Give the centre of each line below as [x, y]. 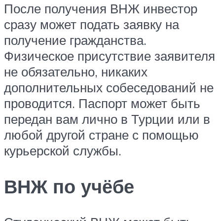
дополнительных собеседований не [109, 88]
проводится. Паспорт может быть [102, 103]
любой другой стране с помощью [101, 135]
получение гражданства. [75, 40]
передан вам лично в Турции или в [107, 119]
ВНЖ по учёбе [69, 186]
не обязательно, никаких [76, 72]
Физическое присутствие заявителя [110, 56]
